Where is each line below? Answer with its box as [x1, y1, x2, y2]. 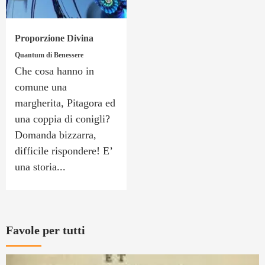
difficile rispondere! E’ [15, 144, 112, 157]
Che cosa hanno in [15, 64, 94, 77]
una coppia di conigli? [15, 112, 113, 125]
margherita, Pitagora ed [15, 96, 115, 109]
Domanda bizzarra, [15, 128, 96, 141]
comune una [15, 80, 67, 93]
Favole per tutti [6, 223, 85, 237]
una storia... [15, 160, 66, 173]
